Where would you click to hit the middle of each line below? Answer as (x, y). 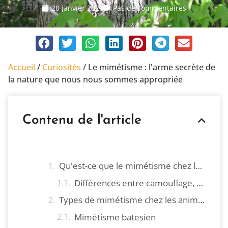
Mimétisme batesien (115, 217)
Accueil (22, 67)
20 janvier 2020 (77, 8)
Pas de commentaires (150, 8)
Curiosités (62, 67)
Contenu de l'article (82, 121)
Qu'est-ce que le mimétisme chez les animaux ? (199, 166)
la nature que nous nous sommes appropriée (95, 80)
